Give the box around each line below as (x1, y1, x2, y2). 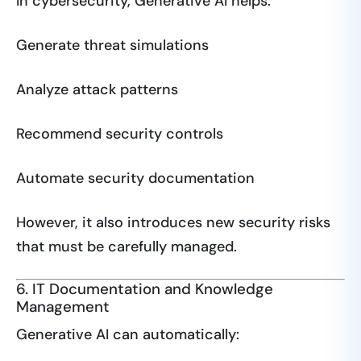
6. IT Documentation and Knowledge (16, 279, 273, 300)
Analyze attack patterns (16, 80, 178, 100)
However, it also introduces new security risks (16, 213, 330, 233)
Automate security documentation (16, 168, 255, 189)
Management (16, 297, 110, 317)
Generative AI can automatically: (16, 325, 239, 345)
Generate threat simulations (16, 35, 209, 56)
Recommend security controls (16, 124, 223, 144)
